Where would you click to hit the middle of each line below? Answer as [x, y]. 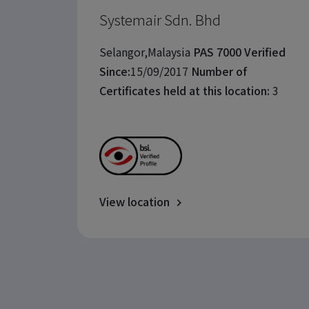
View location [134, 202]
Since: [115, 71]
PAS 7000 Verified [239, 51]
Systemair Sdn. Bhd [160, 19]
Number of [219, 71]
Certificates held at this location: [185, 90]
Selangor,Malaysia [145, 51]
